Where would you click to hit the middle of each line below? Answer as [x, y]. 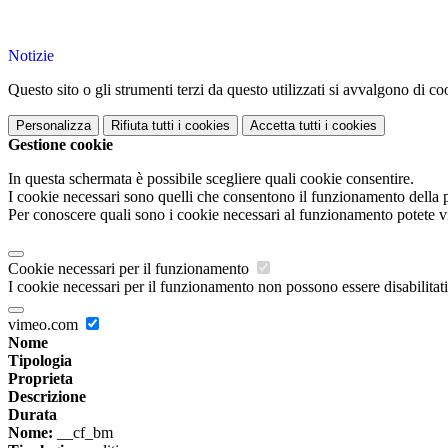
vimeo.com [45, 325]
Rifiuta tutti [142, 126]
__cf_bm [83, 433]
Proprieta [40, 379]
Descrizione [47, 397]
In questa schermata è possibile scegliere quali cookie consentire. [211, 179]
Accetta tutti [285, 126]
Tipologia [40, 361]
